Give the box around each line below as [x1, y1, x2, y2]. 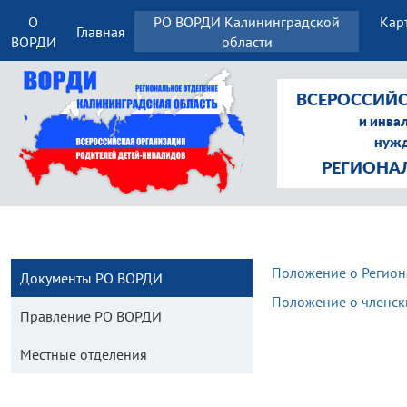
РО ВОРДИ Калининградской [154, 12, 340, 31]
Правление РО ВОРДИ [20, 307, 162, 325]
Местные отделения [20, 345, 147, 363]
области [221, 32, 273, 51]
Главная [75, 22, 125, 41]
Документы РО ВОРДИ [20, 269, 163, 287]
